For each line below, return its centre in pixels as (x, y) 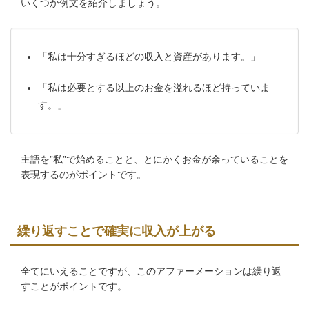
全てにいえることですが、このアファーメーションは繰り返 (151, 271)
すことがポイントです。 (74, 287)
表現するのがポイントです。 (83, 175)
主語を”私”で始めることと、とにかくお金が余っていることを (154, 160)
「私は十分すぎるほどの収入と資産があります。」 (149, 57)
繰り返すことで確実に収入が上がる (117, 231)
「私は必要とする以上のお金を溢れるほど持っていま (154, 88)
